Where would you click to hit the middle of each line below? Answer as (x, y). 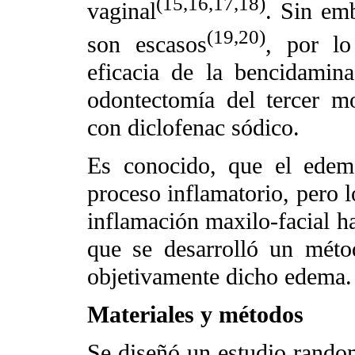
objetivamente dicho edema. (219, 276)
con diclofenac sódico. (193, 127)
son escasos (147, 44)
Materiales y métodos (195, 315)
